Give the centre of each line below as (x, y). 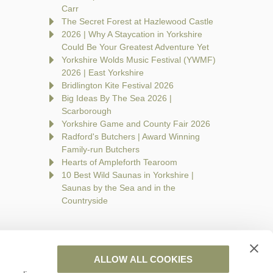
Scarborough (87, 111)
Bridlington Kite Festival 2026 (118, 86)
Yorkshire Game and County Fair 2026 (136, 124)
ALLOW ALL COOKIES (143, 259)
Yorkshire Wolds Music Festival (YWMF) (139, 60)
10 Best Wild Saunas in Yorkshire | (128, 175)
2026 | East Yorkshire (103, 73)
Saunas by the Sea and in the (119, 188)
